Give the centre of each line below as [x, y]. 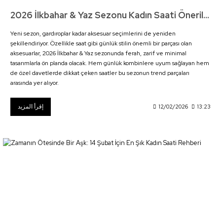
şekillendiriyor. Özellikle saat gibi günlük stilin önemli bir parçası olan [101, 43]
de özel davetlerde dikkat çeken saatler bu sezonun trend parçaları [100, 73]
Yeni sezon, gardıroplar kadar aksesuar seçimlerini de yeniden [93, 33]
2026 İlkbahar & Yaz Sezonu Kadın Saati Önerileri [206, 15]
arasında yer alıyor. [35, 83]
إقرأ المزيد [31, 106]
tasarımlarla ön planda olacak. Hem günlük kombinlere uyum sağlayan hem [110, 63]
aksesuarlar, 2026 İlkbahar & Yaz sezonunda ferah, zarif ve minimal [98, 53]
